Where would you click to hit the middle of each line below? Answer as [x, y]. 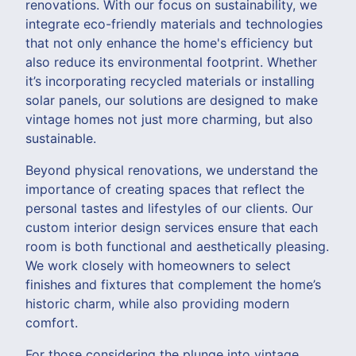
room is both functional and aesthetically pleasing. [177, 246]
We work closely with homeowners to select [158, 265]
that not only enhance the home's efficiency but [169, 43]
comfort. [52, 322]
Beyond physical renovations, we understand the [172, 170]
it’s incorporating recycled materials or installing [170, 81]
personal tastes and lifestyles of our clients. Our [169, 208]
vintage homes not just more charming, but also [169, 119]
